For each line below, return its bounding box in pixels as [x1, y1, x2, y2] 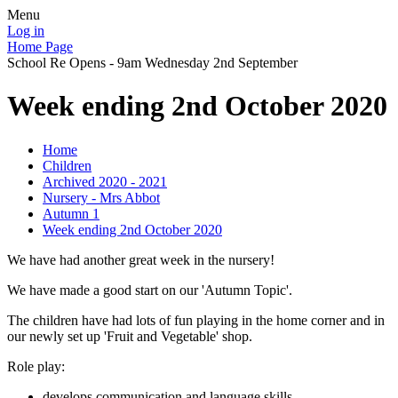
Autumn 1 [43, 205, 99, 221]
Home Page [7, 39, 73, 54]
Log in [7, 23, 44, 38]
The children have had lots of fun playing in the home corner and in [7, 312, 385, 328]
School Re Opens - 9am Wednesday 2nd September [7, 55, 298, 70]
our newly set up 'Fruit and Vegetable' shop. [7, 328, 256, 344]
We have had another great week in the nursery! [7, 251, 275, 267]
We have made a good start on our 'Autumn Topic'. [7, 282, 292, 298]
